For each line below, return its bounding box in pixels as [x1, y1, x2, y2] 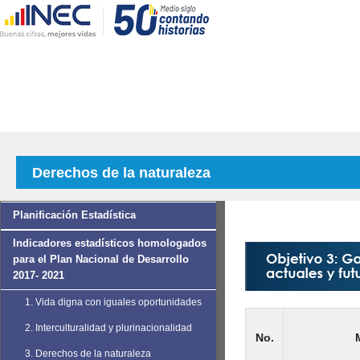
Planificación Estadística [13, 209, 136, 221]
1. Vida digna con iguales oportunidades [25, 297, 202, 308]
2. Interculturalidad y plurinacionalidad [25, 322, 192, 333]
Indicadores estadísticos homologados [13, 237, 207, 249]
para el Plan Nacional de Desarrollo [13, 253, 189, 265]
